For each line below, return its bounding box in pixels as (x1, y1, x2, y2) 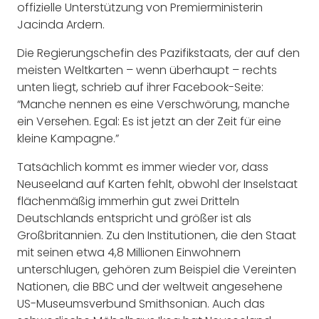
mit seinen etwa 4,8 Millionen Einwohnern (17, 244, 241, 261)
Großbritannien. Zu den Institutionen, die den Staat (17, 226, 296, 244)
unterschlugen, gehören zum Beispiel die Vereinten (17, 261, 296, 278)
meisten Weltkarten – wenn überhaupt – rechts (17, 61, 277, 78)
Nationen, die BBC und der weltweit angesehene (17, 278, 283, 295)
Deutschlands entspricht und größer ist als (17, 209, 251, 226)
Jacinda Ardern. (17, 16, 105, 33)
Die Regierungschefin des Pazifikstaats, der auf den (17, 44, 300, 61)
